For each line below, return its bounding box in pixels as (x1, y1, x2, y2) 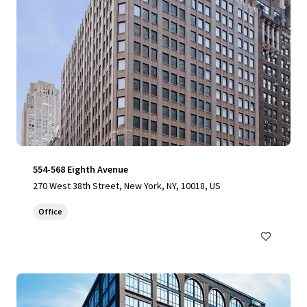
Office (38, 206, 62, 217)
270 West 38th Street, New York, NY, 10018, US (33, 180, 221, 192)
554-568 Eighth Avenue (33, 163, 128, 175)
